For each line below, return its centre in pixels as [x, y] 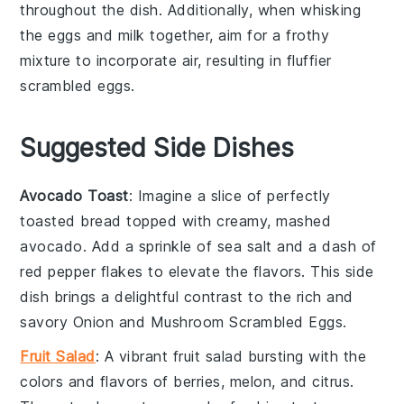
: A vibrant [134, 356]
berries [197, 381]
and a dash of [324, 246]
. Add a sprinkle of [150, 246]
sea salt [244, 246]
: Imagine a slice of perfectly [230, 195]
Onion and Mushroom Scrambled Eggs [208, 321]
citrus [331, 381]
